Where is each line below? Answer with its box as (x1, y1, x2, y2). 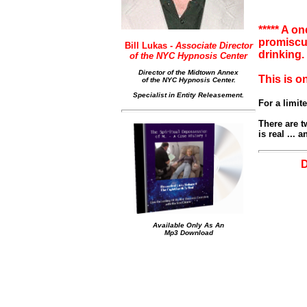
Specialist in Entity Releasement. (133, 91, 244, 99)
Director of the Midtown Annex (138, 69, 238, 76)
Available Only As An (153, 221, 224, 229)
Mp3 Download (164, 229, 213, 236)
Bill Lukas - (124, 40, 173, 51)
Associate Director (172, 40, 253, 51)
